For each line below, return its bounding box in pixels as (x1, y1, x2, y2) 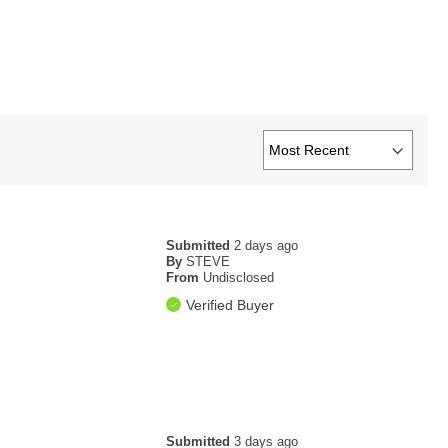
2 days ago (234, 238, 299, 254)
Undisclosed (203, 270, 275, 286)
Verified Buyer (186, 297, 275, 314)
